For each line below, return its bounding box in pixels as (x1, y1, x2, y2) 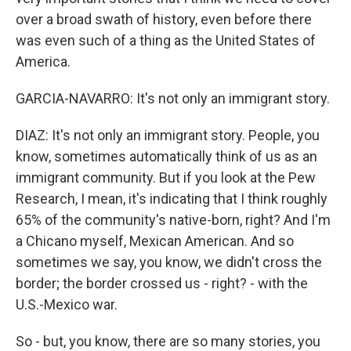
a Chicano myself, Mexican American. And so (16, 233, 294, 249)
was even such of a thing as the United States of (16, 32, 316, 49)
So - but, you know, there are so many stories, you (16, 333, 320, 349)
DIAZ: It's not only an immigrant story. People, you (16, 127, 320, 143)
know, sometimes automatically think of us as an (16, 148, 317, 165)
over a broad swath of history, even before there (16, 11, 312, 27)
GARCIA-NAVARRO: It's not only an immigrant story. (16, 90, 330, 107)
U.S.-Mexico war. (16, 296, 118, 313)
